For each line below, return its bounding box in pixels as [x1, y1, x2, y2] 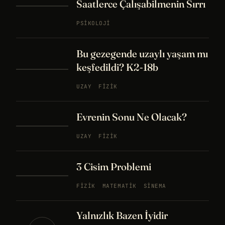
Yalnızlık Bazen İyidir [76, 208, 168, 221]
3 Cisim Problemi [76, 160, 151, 173]
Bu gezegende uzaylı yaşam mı [76, 47, 208, 60]
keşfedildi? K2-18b [76, 60, 158, 73]
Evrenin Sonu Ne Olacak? [76, 110, 187, 123]
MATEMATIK [102, 182, 137, 189]
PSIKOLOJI [76, 19, 110, 27]
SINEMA [143, 182, 167, 189]
